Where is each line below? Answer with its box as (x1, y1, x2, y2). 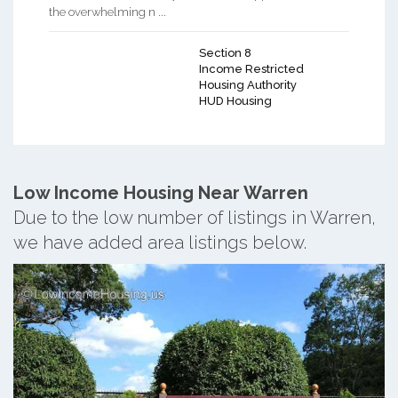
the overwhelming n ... (49, 4, 166, 19)
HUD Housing (199, 93, 272, 107)
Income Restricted (199, 61, 304, 76)
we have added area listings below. (13, 231, 306, 253)
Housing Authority (199, 77, 297, 92)
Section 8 (199, 45, 251, 60)
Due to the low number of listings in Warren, (13, 206, 376, 228)
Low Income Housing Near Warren (13, 181, 308, 203)
